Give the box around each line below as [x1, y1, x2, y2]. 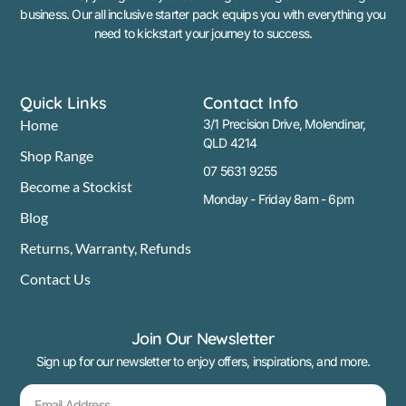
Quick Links [20, 92, 108, 113]
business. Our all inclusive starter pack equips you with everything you [20, 6, 386, 23]
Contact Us [20, 269, 92, 287]
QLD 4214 [203, 134, 257, 150]
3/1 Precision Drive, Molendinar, [203, 115, 366, 131]
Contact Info [203, 92, 298, 113]
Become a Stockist [20, 177, 133, 195]
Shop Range [20, 146, 94, 164]
